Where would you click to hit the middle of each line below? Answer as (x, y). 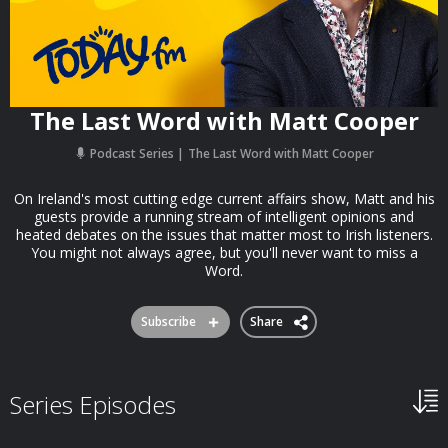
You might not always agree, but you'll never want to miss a (224, 252)
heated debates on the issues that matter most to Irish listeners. (224, 234)
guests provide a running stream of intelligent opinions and (224, 216)
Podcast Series (131, 153)
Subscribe (168, 321)
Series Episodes (93, 404)
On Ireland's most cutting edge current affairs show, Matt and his (224, 198)
